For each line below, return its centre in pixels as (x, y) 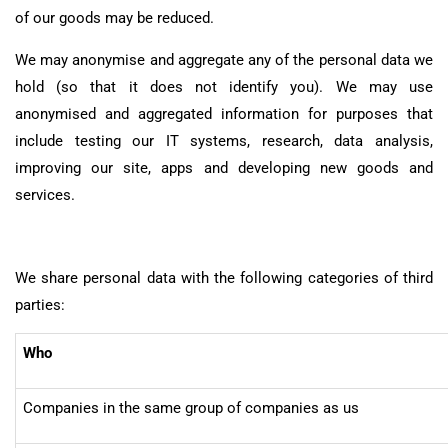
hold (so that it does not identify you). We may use (224, 86)
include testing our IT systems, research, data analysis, (224, 140)
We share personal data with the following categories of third (224, 277)
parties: (40, 304)
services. (45, 194)
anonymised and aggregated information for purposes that (224, 113)
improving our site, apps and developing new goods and (224, 167)
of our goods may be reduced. (114, 18)
